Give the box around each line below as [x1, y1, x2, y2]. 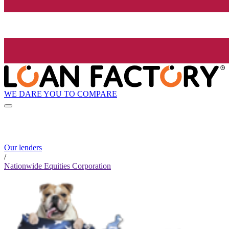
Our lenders [4, 143, 42, 152]
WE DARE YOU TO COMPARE [4, 89, 117, 98]
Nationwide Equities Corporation [4, 162, 111, 171]
